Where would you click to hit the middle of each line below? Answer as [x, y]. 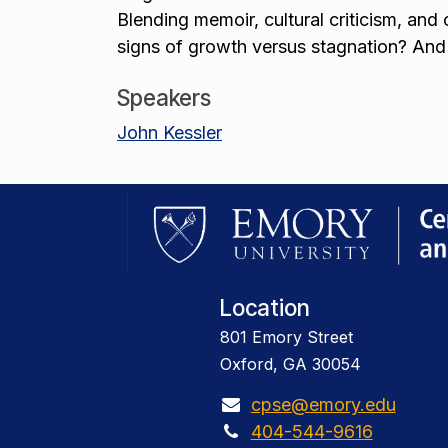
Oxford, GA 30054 [290, 364]
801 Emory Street [286, 337]
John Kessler [169, 132]
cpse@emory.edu [323, 405]
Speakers [164, 97]
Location [264, 308]
